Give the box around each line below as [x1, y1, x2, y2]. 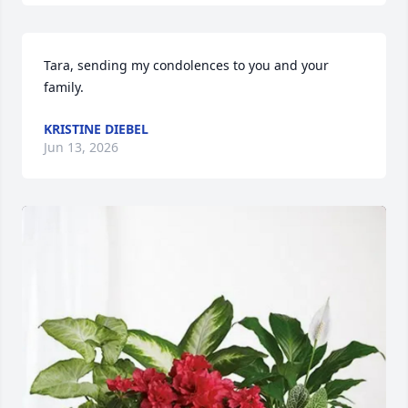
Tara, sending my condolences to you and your [44, 56, 329, 75]
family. [44, 78, 84, 97]
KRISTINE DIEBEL [44, 120, 148, 138]
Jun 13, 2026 [44, 138, 118, 157]
